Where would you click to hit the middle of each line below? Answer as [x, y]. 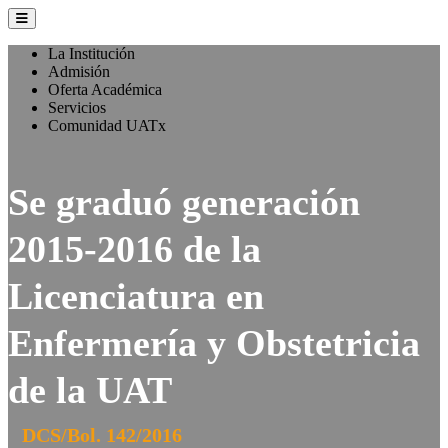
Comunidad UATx [107, 125]
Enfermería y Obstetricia [214, 343]
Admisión [79, 71]
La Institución [91, 53]
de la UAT [90, 390]
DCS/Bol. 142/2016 [102, 435]
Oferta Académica [105, 89]
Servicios [77, 107]
